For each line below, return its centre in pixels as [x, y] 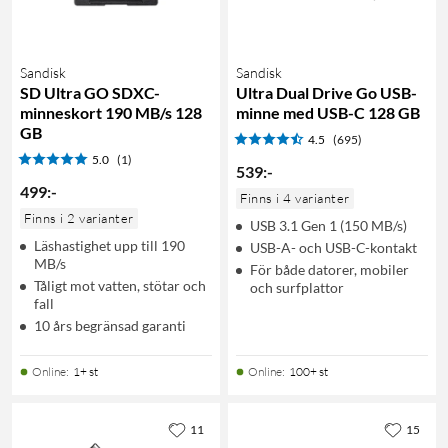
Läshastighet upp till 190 [109, 245]
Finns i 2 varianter [79, 217]
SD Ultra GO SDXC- [90, 92]
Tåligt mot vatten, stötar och [120, 285]
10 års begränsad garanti [110, 325]
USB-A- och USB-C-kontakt [333, 247]
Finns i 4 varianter [295, 197]
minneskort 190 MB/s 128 [111, 112]
